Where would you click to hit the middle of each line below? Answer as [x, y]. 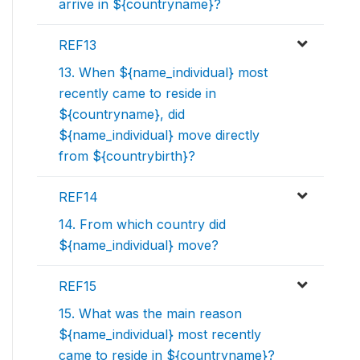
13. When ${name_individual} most [163, 73]
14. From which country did [142, 225]
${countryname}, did [122, 115]
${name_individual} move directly [159, 135]
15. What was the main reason [150, 314]
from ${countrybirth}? [127, 156]
